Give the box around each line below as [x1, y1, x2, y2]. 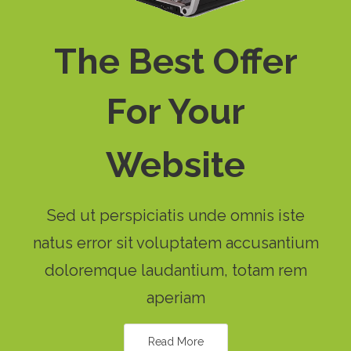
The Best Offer [54, 40, 297, 82]
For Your [106, 90, 245, 132]
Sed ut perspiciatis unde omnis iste [46, 205, 305, 225]
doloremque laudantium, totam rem [44, 260, 307, 280]
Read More [147, 335, 204, 348]
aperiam [146, 288, 205, 307]
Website [106, 143, 245, 186]
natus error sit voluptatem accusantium [32, 233, 319, 252]
